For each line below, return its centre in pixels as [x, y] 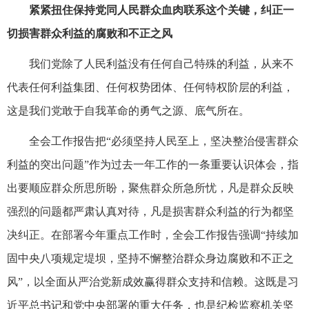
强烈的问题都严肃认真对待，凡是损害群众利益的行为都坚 [150, 211]
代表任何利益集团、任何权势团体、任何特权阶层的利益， [150, 87]
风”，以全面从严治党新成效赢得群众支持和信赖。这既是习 [153, 281]
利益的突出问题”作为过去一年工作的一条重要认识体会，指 [153, 164]
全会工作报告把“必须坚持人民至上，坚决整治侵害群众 [164, 141]
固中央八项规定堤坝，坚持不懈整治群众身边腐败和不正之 [150, 258]
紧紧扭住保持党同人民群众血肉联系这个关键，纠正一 [161, 10]
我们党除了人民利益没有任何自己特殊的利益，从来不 [161, 63]
